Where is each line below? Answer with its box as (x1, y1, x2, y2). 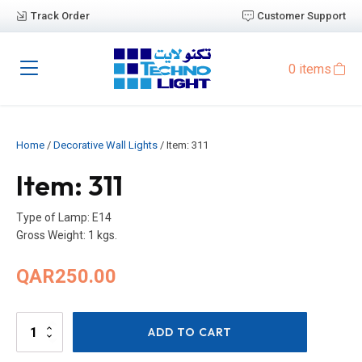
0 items (288, 61, 331, 77)
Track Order (31, 9, 90, 22)
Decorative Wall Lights (53, 139, 158, 151)
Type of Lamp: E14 (16, 211, 112, 224)
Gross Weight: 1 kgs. (16, 229, 117, 242)
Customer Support (257, 9, 346, 22)
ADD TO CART (148, 325, 233, 339)
